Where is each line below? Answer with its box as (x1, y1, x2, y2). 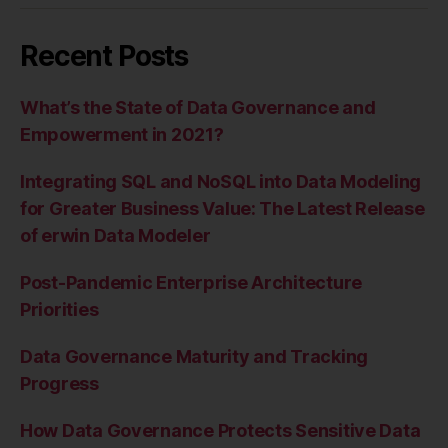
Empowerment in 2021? (20, 124, 224, 146)
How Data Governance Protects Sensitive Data (20, 420, 421, 442)
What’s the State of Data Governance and (20, 97, 376, 119)
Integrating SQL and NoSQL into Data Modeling (20, 171, 422, 193)
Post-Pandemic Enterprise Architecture (20, 272, 363, 294)
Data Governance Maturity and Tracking (20, 346, 369, 368)
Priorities (20, 299, 99, 321)
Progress (20, 373, 99, 395)
